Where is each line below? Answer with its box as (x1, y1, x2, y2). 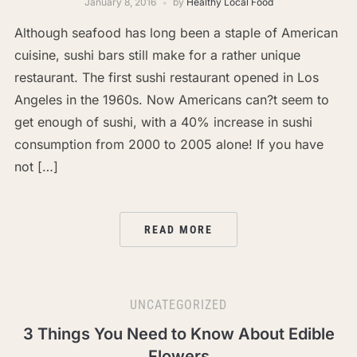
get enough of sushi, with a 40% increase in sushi (14, 114, 312, 131)
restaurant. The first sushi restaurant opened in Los (14, 69, 319, 86)
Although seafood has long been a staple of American (14, 25, 338, 41)
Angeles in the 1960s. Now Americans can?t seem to (14, 92, 329, 108)
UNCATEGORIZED (130, 297, 227, 313)
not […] (14, 159, 58, 175)
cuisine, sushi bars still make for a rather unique (14, 47, 300, 64)
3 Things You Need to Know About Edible (22, 324, 335, 344)
